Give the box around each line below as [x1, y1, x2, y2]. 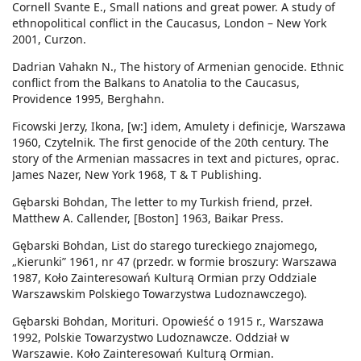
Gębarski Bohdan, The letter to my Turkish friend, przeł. [12, 194, 313, 210]
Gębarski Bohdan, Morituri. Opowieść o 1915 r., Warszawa [12, 313, 324, 330]
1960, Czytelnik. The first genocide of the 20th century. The [12, 135, 329, 151]
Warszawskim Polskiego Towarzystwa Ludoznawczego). [12, 286, 307, 302]
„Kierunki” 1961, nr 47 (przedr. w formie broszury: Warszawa [12, 254, 337, 270]
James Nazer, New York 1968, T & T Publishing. [12, 167, 262, 183]
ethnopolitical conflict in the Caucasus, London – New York [12, 15, 326, 31]
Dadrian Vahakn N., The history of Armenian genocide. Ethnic [12, 59, 344, 75]
